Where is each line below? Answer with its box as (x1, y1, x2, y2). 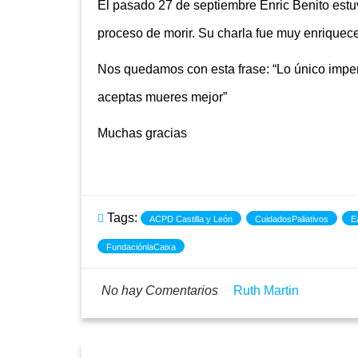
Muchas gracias (97, 126, 187, 141)
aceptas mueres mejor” (97, 90, 227, 105)
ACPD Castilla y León (149, 214, 233, 225)
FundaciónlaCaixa (106, 242, 176, 253)
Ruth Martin (233, 284, 299, 298)
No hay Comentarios (101, 284, 218, 298)
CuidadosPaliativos (255, 214, 328, 225)
